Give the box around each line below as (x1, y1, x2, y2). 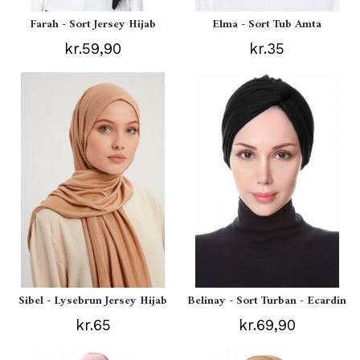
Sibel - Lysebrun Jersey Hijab (18, 291, 168, 312)
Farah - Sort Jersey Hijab (30, 14, 157, 35)
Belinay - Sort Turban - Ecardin (187, 291, 347, 312)
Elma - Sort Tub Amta (212, 14, 322, 35)
